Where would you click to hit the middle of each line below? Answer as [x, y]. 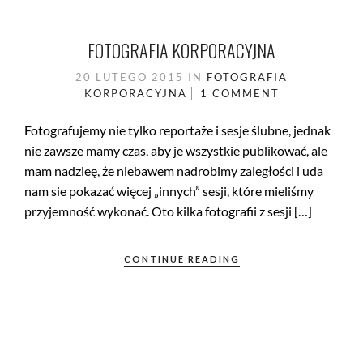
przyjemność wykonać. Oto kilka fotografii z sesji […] [168, 211]
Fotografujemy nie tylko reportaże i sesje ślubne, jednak [177, 130]
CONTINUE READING [181, 259]
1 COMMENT [239, 94]
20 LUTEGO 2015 [132, 77]
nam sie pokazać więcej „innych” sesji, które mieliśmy [169, 191]
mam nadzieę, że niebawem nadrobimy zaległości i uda [174, 171]
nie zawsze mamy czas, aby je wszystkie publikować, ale [176, 151]
